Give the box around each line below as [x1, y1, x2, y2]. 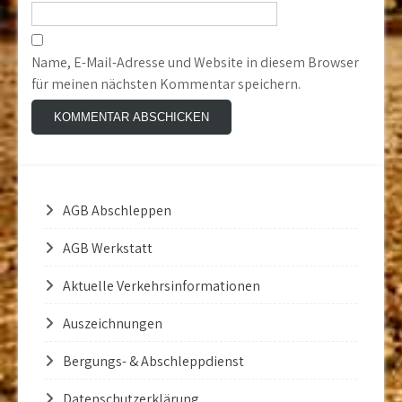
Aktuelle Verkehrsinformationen [63, 276, 260, 295]
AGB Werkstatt [63, 239, 153, 258]
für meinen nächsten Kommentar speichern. [31, 74, 301, 93]
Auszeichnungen [63, 314, 162, 333]
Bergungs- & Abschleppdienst [63, 352, 244, 371]
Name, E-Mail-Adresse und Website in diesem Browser [31, 53, 359, 72]
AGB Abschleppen [63, 201, 171, 220]
